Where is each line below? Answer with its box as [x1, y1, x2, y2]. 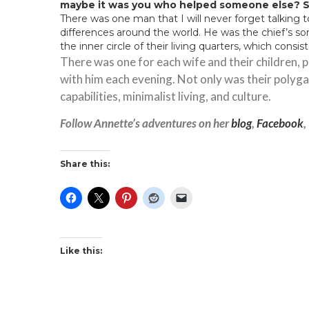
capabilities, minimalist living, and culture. [60, 88, 271, 103]
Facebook [257, 115, 303, 130]
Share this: [60, 158, 110, 169]
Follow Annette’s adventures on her [60, 115, 231, 130]
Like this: [60, 245, 102, 256]
